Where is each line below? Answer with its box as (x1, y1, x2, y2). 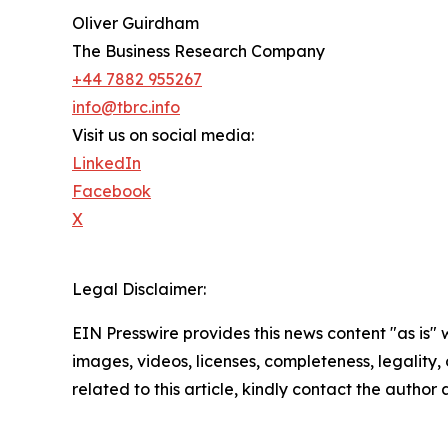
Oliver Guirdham (72, 12, 199, 33)
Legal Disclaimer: (72, 278, 206, 299)
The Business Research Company (72, 40, 325, 61)
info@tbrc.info (72, 96, 180, 117)
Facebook (72, 180, 151, 201)
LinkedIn (72, 152, 141, 173)
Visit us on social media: (72, 124, 254, 145)
